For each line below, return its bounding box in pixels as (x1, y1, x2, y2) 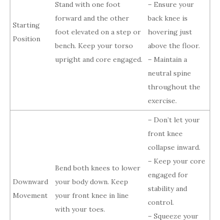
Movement (13, 191, 48, 200)
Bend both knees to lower (55, 164, 140, 173)
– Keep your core (148, 157, 205, 166)
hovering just (148, 27, 192, 37)
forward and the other (55, 14, 129, 23)
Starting (13, 21, 40, 30)
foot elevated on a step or (55, 27, 141, 37)
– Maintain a (148, 55, 187, 64)
